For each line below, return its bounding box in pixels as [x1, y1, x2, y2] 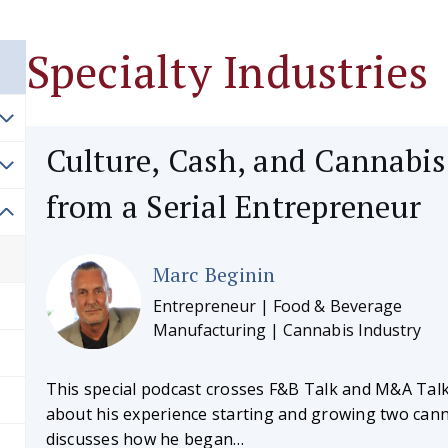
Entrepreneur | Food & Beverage [152, 295, 402, 318]
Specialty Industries [25, 41, 429, 101]
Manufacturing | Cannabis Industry [152, 319, 421, 342]
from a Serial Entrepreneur [45, 186, 422, 228]
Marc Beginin [152, 261, 276, 289]
